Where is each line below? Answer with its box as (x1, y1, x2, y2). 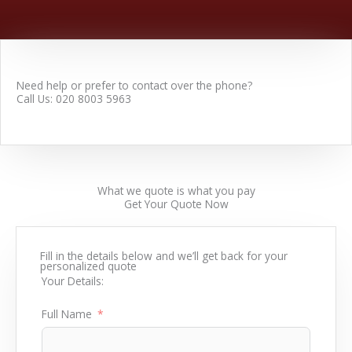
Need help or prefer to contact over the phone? (16, 77, 252, 93)
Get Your (123, 196, 170, 211)
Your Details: (42, 273, 104, 288)
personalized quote (40, 258, 137, 273)
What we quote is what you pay (97, 182, 255, 198)
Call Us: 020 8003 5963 (16, 90, 131, 106)
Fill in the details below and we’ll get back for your (40, 247, 288, 263)
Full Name (42, 306, 92, 321)
